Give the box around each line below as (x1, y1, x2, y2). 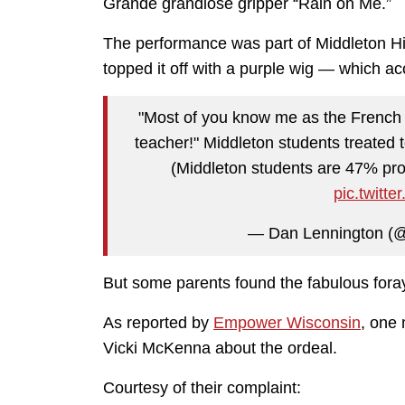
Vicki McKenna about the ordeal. (103, 338, 337, 357)
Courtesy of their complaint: (103, 378, 301, 397)
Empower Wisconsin (213, 313, 361, 332)
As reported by (103, 313, 213, 332)
